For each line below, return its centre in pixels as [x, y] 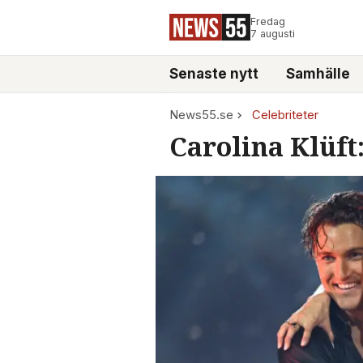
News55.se [201, 115]
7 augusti [273, 34]
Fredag [268, 21]
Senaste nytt [214, 74]
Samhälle [318, 74]
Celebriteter [286, 115]
